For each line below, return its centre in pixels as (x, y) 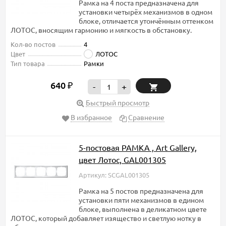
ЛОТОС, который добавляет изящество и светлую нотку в (106, 218)
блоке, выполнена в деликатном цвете (143, 209)
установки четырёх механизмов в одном (146, 12)
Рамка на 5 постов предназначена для (141, 191)
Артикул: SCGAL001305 (114, 175)
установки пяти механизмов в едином (141, 200)
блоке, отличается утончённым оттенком (146, 21)
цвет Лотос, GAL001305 (122, 160)
